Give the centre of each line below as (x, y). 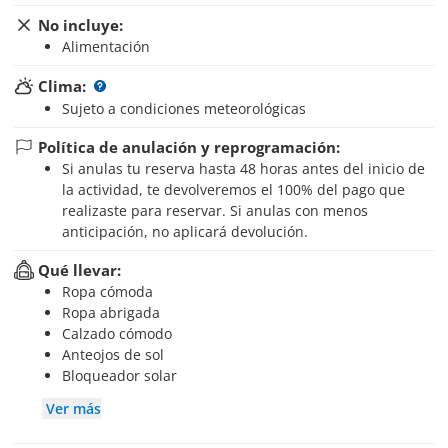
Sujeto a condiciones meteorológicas (188, 108)
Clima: (62, 86)
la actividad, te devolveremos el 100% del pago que (233, 189)
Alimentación (110, 46)
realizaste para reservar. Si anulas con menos (215, 210)
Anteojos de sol (117, 354)
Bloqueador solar (124, 375)
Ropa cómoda (112, 291)
